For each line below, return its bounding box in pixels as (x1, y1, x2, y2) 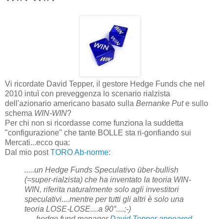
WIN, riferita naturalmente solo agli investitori (24, 185, 179, 194)
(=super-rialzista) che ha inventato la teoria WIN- (24, 175, 191, 184)
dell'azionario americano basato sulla (5, 99, 136, 108)
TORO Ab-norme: (50, 148, 110, 156)
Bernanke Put (136, 99, 183, 108)
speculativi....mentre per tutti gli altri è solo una (24, 195, 184, 203)
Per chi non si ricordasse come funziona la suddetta (5, 118, 183, 127)
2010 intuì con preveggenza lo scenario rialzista (5, 89, 170, 98)
